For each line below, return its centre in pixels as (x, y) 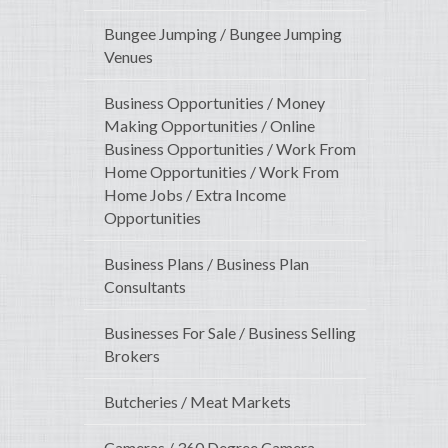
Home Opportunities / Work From (221, 172)
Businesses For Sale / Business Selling (230, 333)
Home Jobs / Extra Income (195, 195)
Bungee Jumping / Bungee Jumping (223, 34)
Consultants (145, 287)
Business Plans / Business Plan (206, 264)
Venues (128, 57)
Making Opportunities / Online (209, 126)
